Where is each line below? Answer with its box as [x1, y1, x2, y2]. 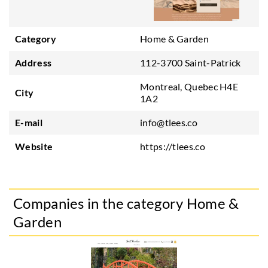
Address [15, 57, 52, 68]
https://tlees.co [140, 141, 205, 152]
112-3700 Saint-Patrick [140, 57, 241, 68]
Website [15, 141, 53, 152]
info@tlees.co [140, 117, 197, 128]
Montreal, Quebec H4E [140, 81, 239, 92]
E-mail [15, 117, 42, 128]
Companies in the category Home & [13, 194, 239, 212]
